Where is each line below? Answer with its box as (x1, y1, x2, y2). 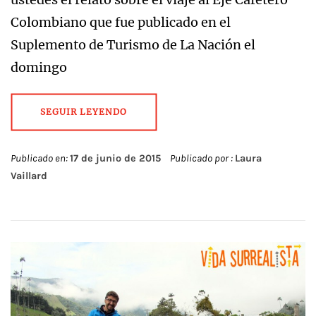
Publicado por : (168, 152, 235, 165)
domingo (11, 59, 67, 76)
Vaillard (11, 170, 47, 183)
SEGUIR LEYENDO (40, 107, 127, 118)
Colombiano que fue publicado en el (11, 14, 231, 31)
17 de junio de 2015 (70, 152, 161, 165)
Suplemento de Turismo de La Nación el (11, 37, 255, 54)
